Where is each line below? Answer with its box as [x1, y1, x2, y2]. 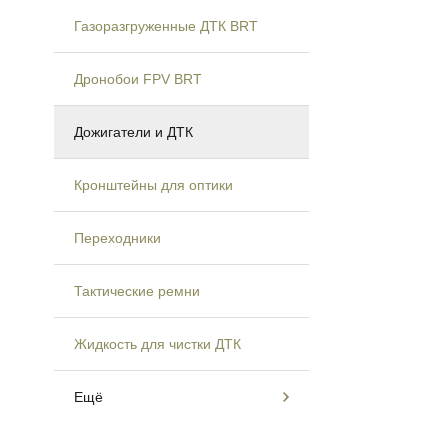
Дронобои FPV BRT [73, 70, 202, 87]
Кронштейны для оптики [73, 176, 233, 193]
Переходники [73, 229, 161, 246]
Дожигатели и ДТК [73, 123, 193, 140]
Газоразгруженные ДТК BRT [73, 17, 258, 34]
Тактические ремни [73, 282, 200, 299]
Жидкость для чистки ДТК [73, 335, 241, 352]
